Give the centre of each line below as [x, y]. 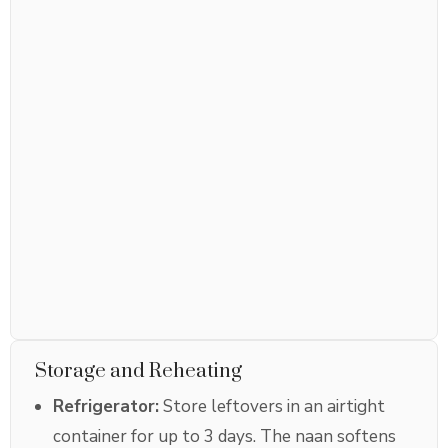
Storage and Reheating [138, 372]
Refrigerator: [106, 407]
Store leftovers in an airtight [272, 407]
